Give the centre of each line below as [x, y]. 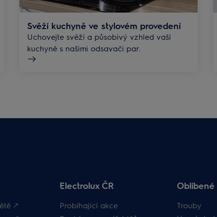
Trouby [189, 205]
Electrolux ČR [87, 186]
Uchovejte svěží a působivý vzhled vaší [99, 37]
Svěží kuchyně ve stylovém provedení [104, 26]
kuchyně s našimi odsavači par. [84, 48]
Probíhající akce [89, 205]
